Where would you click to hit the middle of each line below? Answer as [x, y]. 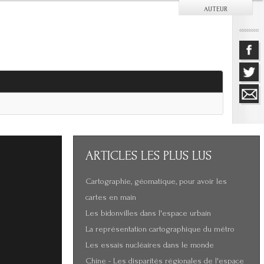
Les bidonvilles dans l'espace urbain [148, 213]
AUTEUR [216, 9]
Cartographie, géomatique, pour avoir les [156, 181]
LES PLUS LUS [176, 156]
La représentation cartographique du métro [160, 229]
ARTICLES [113, 156]
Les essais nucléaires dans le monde [150, 245]
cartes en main [111, 197]
